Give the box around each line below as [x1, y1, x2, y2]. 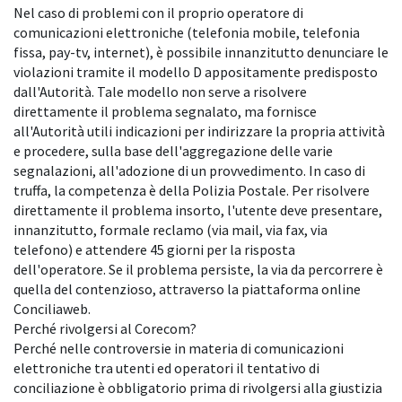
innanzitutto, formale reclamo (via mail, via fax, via [13, 221, 328, 240]
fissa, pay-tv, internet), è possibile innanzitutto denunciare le [13, 43, 389, 62]
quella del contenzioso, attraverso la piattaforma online [13, 280, 361, 299]
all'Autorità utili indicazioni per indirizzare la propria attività [13, 122, 385, 141]
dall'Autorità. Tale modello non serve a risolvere [13, 83, 307, 101]
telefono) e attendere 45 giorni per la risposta [13, 240, 295, 259]
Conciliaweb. [13, 300, 91, 319]
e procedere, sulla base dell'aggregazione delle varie [13, 142, 333, 161]
